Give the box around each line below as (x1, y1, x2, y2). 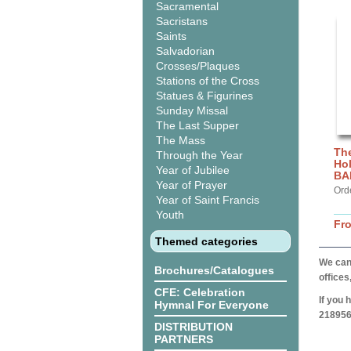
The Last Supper (156, 119, 239, 132)
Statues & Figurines (156, 89, 253, 102)
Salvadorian (156, 45, 215, 57)
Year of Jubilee (156, 164, 230, 176)
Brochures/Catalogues (154, 264, 274, 277)
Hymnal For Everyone (154, 299, 269, 311)
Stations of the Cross (156, 74, 259, 87)
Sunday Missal (156, 104, 228, 117)
